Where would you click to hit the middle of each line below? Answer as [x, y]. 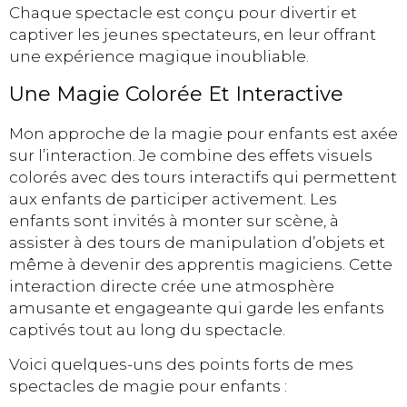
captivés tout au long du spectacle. [147, 329]
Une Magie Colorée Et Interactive [176, 94]
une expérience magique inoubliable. [159, 57]
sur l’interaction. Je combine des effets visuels [191, 155]
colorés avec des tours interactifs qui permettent [203, 177]
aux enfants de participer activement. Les [173, 199]
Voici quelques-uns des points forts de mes [181, 365]
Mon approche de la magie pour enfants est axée [203, 133]
